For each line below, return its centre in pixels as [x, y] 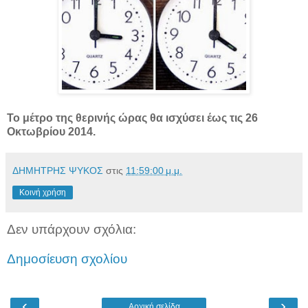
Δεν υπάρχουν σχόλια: [71, 229]
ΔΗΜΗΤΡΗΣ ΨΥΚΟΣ [58, 170]
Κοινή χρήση [43, 192]
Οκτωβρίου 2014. [51, 131]
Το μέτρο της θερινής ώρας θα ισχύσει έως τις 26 [132, 118]
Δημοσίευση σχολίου [67, 259]
